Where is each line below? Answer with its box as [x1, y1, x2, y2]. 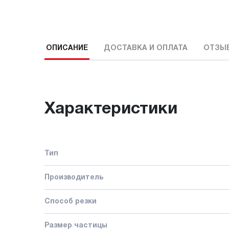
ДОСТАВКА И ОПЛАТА [104, 45, 188, 52]
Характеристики [44, 101, 177, 117]
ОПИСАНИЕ [46, 45, 88, 52]
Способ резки [44, 198, 97, 205]
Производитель [44, 174, 103, 181]
